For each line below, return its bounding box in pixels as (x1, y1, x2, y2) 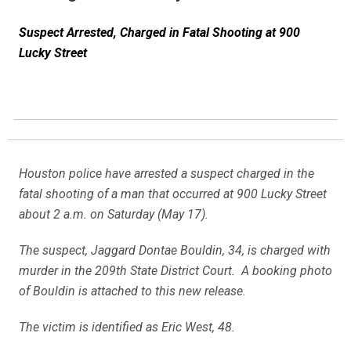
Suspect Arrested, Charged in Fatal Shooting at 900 (19, 25, 300, 40)
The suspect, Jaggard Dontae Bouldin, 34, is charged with (19, 243, 331, 258)
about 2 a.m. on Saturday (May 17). (19, 207, 208, 222)
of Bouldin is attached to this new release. (19, 284, 246, 299)
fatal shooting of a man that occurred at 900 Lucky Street (19, 186, 327, 201)
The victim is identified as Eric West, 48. (19, 320, 235, 335)
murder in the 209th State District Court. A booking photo (19, 263, 332, 278)
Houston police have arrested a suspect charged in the (19, 166, 314, 181)
